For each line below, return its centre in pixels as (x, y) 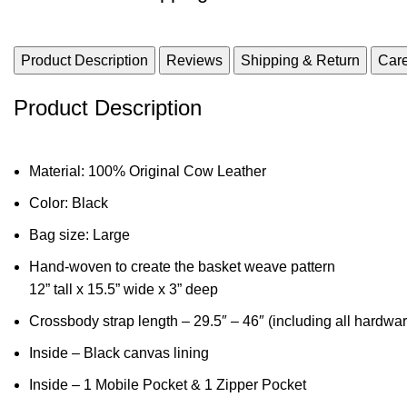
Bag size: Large (79, 234)
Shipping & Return (300, 60)
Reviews (194, 60)
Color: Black (69, 203)
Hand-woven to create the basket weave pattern (182, 266)
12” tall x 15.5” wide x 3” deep (124, 289)
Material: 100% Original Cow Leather (148, 171)
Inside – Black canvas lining (119, 352)
